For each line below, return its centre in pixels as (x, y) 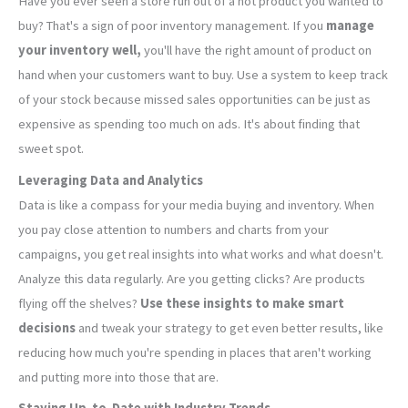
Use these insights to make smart (241, 303)
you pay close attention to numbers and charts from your (173, 229)
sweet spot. (51, 149)
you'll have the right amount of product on (256, 51)
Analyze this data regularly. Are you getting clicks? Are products (192, 278)
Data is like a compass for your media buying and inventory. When (196, 204)
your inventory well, (80, 51)
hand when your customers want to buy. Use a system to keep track (203, 75)
